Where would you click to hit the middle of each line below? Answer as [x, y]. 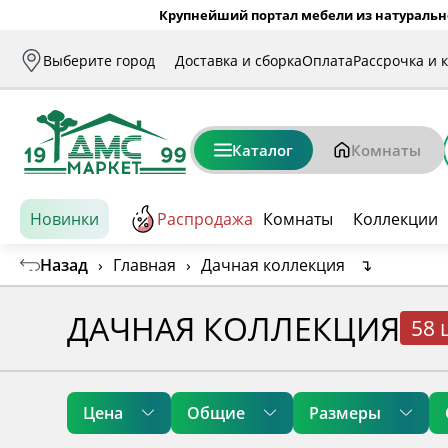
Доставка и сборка [238, 60]
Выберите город [99, 60]
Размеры [345, 412]
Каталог [262, 150]
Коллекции [395, 219]
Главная [144, 264]
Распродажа [205, 219]
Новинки [64, 219]
